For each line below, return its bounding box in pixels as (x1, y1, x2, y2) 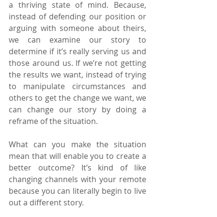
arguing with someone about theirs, (9, 22, 146, 33)
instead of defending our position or (9, 11, 146, 22)
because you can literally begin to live (9, 185, 146, 196)
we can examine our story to (9, 34, 146, 45)
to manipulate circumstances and (9, 80, 146, 92)
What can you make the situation (9, 139, 146, 150)
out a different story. (9, 197, 84, 208)
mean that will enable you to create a (9, 150, 146, 161)
